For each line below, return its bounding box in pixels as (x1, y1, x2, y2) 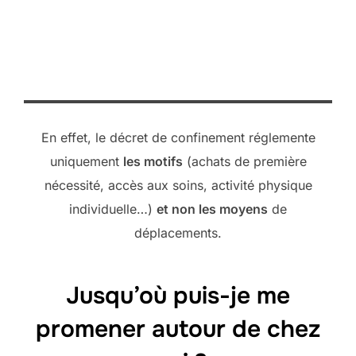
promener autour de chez (36, 314, 320, 345)
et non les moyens (157, 200, 268, 217)
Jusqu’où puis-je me (66, 281, 290, 311)
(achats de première (182, 153, 307, 169)
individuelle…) (69, 200, 157, 217)
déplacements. (134, 224, 222, 241)
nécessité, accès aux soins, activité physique (44, 176, 312, 193)
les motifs (122, 153, 183, 169)
